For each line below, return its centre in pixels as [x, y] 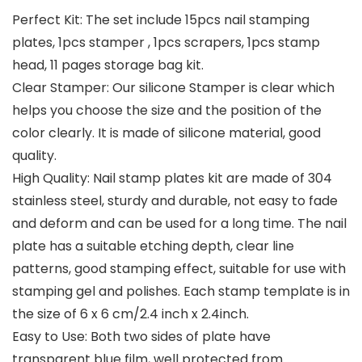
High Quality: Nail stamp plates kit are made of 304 [172, 179]
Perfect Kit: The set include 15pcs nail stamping [161, 20]
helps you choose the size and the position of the [167, 111]
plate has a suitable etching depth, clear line [153, 246]
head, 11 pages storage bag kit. [108, 65]
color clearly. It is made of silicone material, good [166, 133]
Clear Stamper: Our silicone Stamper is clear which [173, 88]
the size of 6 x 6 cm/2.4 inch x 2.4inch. [130, 314]
